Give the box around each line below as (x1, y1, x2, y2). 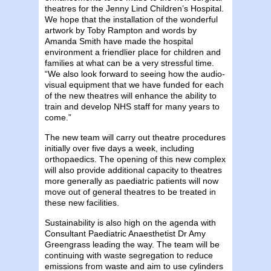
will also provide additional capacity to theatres (45, 165, 222, 175)
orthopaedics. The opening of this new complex (45, 154, 226, 164)
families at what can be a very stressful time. (45, 57, 217, 68)
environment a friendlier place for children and (45, 47, 221, 57)
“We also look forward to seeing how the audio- (45, 68, 225, 79)
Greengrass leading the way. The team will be (45, 239, 220, 249)
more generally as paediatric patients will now (45, 175, 218, 186)
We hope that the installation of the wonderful (45, 14, 218, 24)
